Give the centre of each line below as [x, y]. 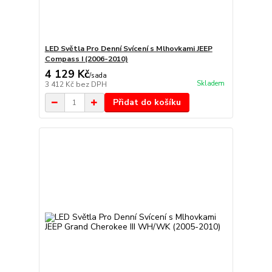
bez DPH [91, 85]
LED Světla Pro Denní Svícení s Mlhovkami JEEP [128, 49]
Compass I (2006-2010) [86, 59]
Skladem [210, 83]
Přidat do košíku [147, 103]
